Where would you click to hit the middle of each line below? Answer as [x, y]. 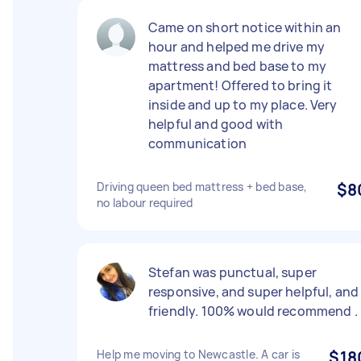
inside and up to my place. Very [243, 105]
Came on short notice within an [245, 27]
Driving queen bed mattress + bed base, [202, 187]
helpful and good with [216, 124]
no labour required [145, 203]
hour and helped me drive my [237, 47]
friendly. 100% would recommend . [253, 311]
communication [197, 143]
